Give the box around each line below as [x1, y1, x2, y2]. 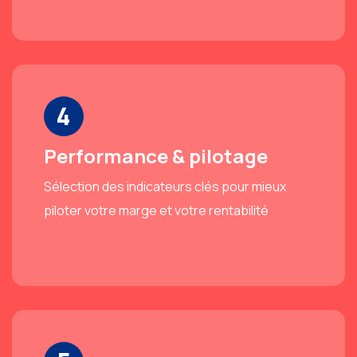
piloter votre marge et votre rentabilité [44, 201, 269, 219]
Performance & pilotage [44, 142, 268, 169]
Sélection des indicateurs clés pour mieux [44, 177, 286, 195]
